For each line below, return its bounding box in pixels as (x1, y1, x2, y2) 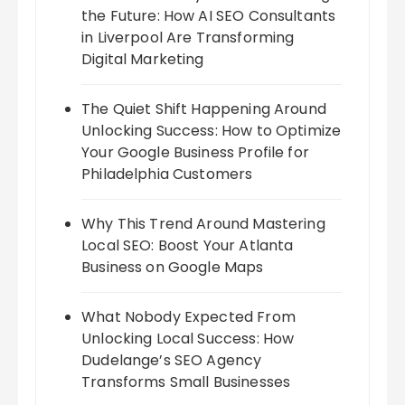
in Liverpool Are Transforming (81, 27, 295, 49)
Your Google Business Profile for (81, 142, 309, 164)
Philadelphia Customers (81, 164, 253, 185)
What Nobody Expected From (81, 306, 296, 328)
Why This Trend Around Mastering (81, 213, 325, 235)
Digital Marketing (81, 49, 204, 71)
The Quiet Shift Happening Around (81, 99, 326, 120)
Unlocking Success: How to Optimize (81, 120, 342, 142)
